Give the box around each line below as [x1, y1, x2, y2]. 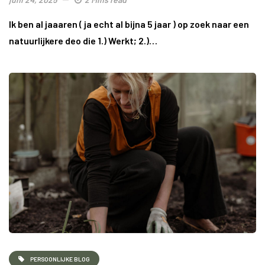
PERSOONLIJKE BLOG [30, 255, 90, 263]
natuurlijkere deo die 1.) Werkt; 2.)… [9, 34, 157, 46]
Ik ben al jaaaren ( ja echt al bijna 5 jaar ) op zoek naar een [9, 18, 249, 30]
